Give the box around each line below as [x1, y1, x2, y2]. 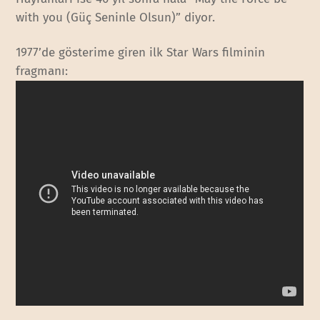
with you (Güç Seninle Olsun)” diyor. [16, 10, 216, 26]
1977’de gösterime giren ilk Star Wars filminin [16, 44, 266, 60]
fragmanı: [16, 63, 69, 79]
